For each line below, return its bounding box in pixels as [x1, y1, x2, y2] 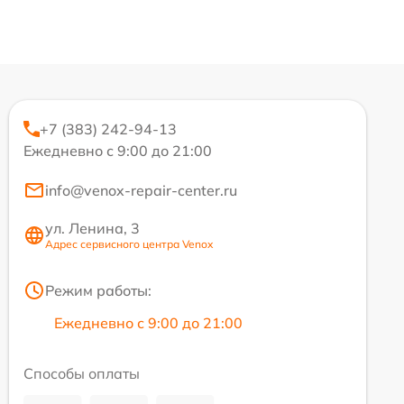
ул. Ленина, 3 [45, 219, 140, 237]
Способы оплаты [23, 364, 140, 382]
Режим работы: [45, 281, 151, 299]
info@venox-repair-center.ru [45, 181, 237, 199]
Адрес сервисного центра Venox [45, 237, 213, 251]
